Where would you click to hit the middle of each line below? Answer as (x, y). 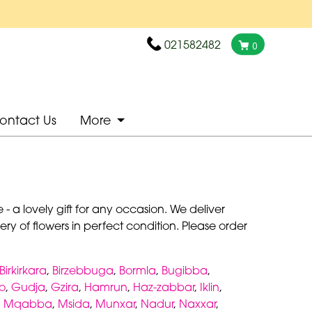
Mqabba (28, 303)
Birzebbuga (83, 270)
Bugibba (185, 270)
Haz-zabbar (164, 287)
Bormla (138, 270)
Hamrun (106, 287)
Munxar (115, 303)
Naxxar (197, 303)
